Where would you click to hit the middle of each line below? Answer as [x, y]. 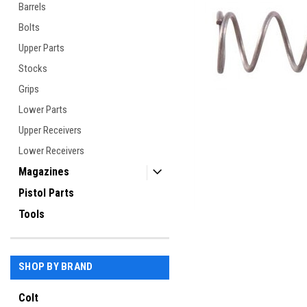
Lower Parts [43, 110]
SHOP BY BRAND [56, 267]
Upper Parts [41, 48]
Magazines [44, 172]
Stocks [33, 69]
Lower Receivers [51, 151]
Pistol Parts [46, 193]
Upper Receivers [50, 130]
